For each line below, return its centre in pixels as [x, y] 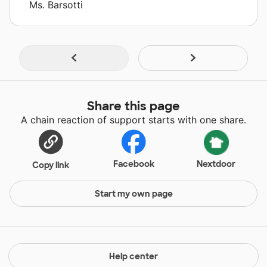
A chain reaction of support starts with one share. [133, 119]
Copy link [51, 165]
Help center [133, 256]
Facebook [133, 164]
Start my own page [133, 193]
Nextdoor [216, 164]
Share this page [133, 106]
